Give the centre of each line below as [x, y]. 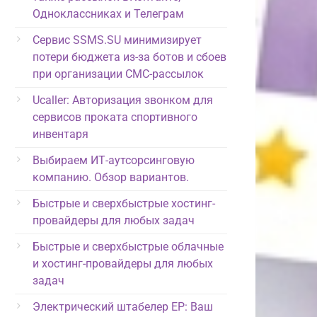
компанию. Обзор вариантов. [111, 177]
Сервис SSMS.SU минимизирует [117, 40]
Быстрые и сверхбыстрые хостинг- [124, 203]
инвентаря [60, 134]
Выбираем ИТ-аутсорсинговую [114, 160]
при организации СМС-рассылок [118, 74]
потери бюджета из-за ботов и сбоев [129, 57]
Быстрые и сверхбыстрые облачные [128, 246]
